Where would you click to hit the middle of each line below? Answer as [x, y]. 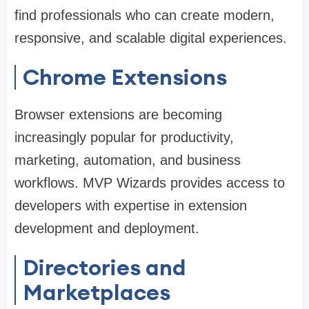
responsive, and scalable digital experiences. [151, 38]
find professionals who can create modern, [144, 16]
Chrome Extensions [125, 77]
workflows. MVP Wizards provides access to [150, 183]
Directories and [104, 268]
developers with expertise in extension [131, 206]
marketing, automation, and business [128, 160]
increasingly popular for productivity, [124, 138]
